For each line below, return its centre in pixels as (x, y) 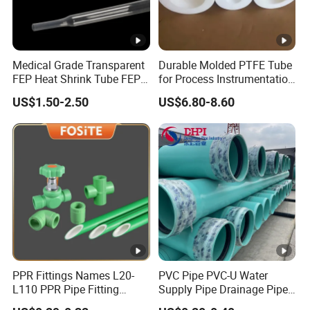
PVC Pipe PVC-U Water (213, 276)
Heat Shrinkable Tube (65, 93)
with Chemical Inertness (216, 93)
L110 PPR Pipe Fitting (66, 290)
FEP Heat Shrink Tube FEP (77, 79)
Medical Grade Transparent (79, 65)
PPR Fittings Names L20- (74, 276)
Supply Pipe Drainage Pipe (223, 290)
